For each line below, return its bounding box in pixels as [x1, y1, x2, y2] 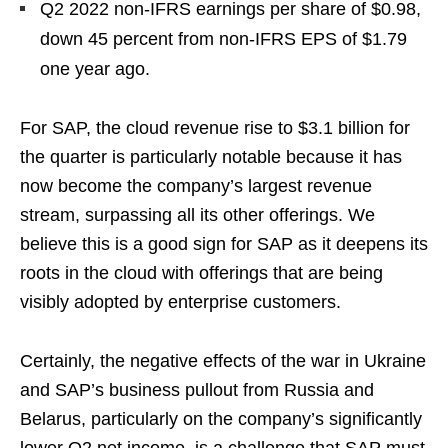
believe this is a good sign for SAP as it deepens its [20, 233, 428, 254]
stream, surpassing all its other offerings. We [20, 204, 375, 225]
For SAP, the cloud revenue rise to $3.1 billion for [20, 117, 410, 138]
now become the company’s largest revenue [20, 175, 372, 196]
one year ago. [40, 58, 150, 79]
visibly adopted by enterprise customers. [20, 291, 341, 312]
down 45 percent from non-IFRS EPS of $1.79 [40, 28, 407, 49]
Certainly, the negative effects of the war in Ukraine [20, 350, 426, 371]
